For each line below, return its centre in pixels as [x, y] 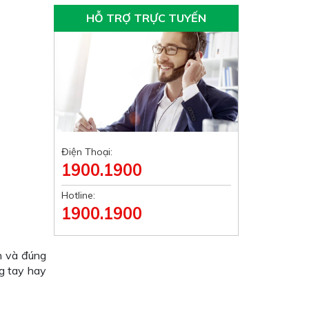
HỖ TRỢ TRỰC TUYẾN [147, 18]
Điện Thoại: [87, 152]
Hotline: [79, 195]
